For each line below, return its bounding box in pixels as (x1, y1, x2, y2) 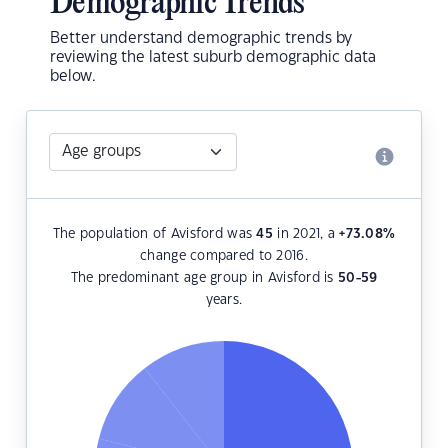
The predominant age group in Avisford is (70, 272, 339, 285)
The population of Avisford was (52, 228, 257, 241)
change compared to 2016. (140, 250, 308, 263)
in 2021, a (272, 228, 340, 241)
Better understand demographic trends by (50, 31, 352, 47)
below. (50, 69, 96, 85)
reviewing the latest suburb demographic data (50, 50, 376, 66)
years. (205, 294, 243, 307)
